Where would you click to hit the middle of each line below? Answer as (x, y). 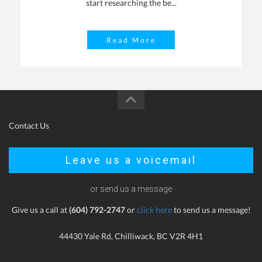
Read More (131, 40)
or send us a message (131, 189)
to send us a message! (211, 210)
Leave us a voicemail (131, 160)
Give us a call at (40, 210)
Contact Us (29, 126)
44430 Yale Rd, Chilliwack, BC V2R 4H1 (131, 236)
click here (154, 210)
